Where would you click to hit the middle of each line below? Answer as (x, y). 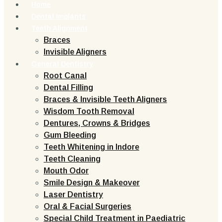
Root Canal (65, 76)
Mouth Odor (66, 171)
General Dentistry (62, 64)
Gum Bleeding (70, 135)
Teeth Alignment (59, 28)
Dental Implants (58, 16)
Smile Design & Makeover (92, 183)
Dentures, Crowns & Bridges (97, 123)
